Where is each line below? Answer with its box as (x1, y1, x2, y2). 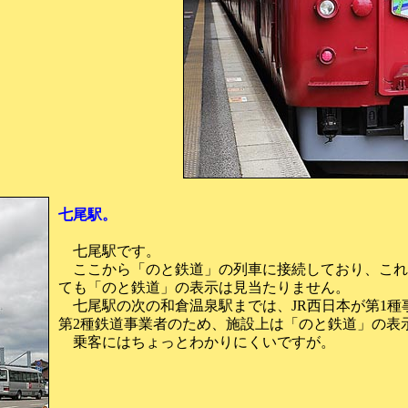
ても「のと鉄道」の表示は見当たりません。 (58, 280, 350, 295)
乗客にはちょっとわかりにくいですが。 (58, 334, 335, 350)
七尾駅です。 (58, 243, 160, 259)
